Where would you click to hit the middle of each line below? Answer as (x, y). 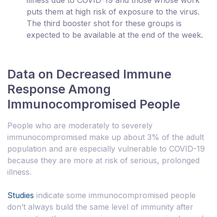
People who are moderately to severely (80, 125)
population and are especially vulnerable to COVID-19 (106, 148)
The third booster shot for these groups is (104, 23)
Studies (21, 195)
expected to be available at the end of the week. (115, 35)
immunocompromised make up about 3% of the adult (106, 137)
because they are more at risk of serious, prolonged (103, 160)
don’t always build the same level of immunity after (100, 207)
